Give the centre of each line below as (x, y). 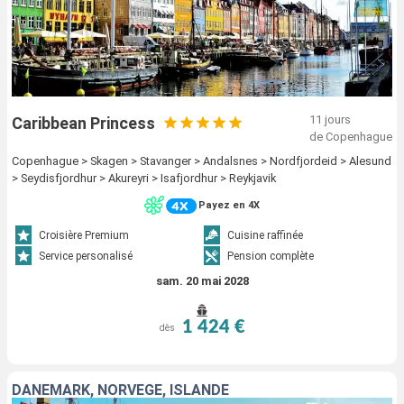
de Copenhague (351, 136)
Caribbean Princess (83, 123)
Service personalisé (86, 257)
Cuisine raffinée (265, 236)
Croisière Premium (84, 236)
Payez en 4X (229, 206)
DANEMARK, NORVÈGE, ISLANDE (120, 390)
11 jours (330, 119)
